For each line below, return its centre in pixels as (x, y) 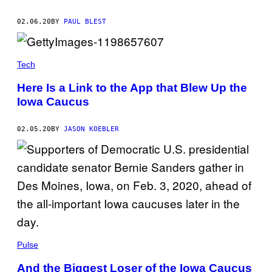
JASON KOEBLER (91, 129)
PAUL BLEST (85, 22)
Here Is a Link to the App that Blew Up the (132, 88)
